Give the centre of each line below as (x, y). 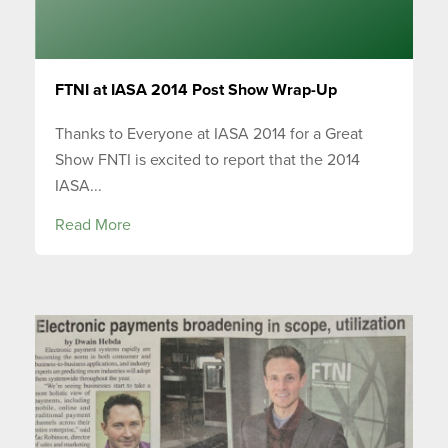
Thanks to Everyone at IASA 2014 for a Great (209, 134)
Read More (93, 225)
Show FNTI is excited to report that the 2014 (207, 160)
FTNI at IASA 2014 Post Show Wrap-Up (196, 89)
